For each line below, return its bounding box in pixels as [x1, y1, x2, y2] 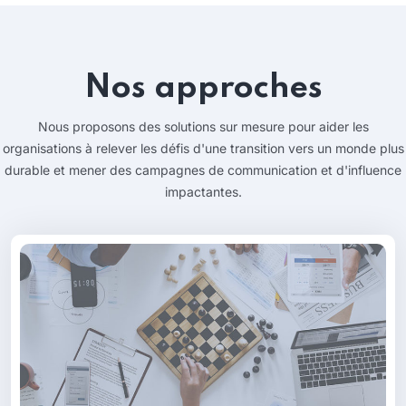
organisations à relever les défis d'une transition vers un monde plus [2, 140, 404, 157]
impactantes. [164, 184, 242, 200]
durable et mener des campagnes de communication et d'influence [5, 162, 401, 179]
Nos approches [83, 72, 323, 105]
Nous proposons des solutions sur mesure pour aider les [37, 119, 369, 135]
